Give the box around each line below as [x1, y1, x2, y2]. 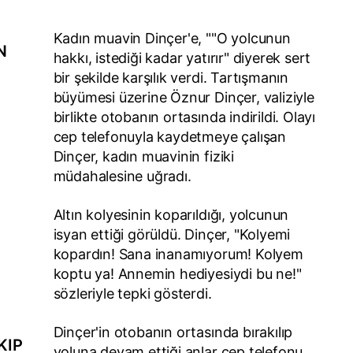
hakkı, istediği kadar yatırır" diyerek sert [53, 49, 311, 66]
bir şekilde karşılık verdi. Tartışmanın [53, 69, 289, 86]
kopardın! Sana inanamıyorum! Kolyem [53, 245, 303, 262]
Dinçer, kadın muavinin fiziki [53, 147, 234, 165]
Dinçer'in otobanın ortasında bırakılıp [53, 323, 293, 340]
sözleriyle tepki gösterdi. [53, 284, 212, 302]
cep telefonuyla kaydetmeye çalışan [53, 128, 286, 145]
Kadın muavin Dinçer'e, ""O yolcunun [53, 29, 291, 46]
